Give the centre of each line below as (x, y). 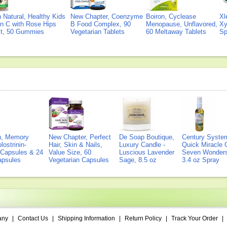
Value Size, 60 (70, 152)
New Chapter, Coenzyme (107, 16)
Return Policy (143, 218)
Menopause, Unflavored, (182, 24)
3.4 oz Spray (201, 160)
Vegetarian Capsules (79, 160)
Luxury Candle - (142, 145)
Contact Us (33, 218)
